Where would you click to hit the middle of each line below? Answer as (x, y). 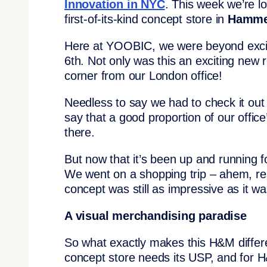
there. (80, 132)
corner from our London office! (144, 76)
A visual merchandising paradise (156, 216)
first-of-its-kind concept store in (146, 19)
